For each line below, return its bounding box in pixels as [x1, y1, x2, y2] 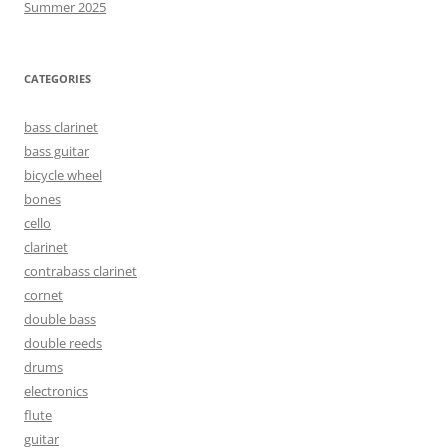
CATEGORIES [24, 71, 91, 87]
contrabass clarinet [24, 262, 137, 281]
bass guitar [24, 142, 89, 161]
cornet [24, 286, 63, 305]
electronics [24, 382, 88, 401]
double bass [24, 310, 96, 329]
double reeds [24, 334, 102, 353]
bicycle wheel [24, 166, 102, 185]
